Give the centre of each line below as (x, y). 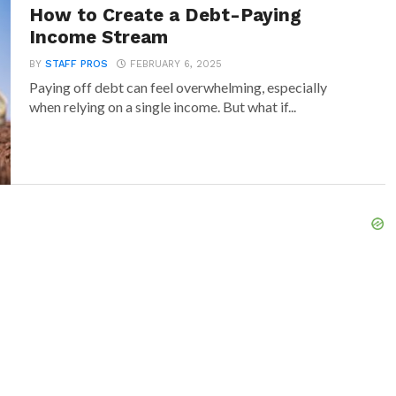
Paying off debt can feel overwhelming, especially (179, 87)
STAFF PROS (77, 64)
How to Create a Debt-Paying (166, 15)
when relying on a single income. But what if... (163, 107)
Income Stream (99, 37)
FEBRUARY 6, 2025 (176, 64)
